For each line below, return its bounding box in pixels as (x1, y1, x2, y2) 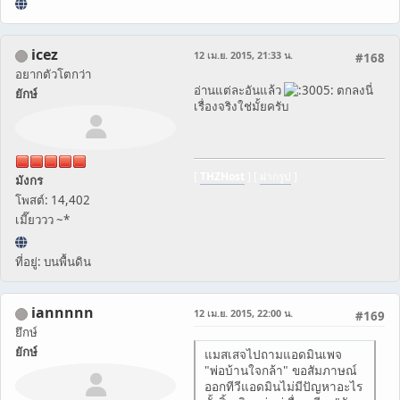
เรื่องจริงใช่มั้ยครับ (194, 97, 288, 114)
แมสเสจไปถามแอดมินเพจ (204, 345, 342, 362)
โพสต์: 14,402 (15, 191, 90, 208)
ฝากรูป (260, 168, 291, 184)
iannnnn (31, 302, 94, 322)
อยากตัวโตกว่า (15, 65, 91, 82)
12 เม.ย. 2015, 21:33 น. (194, 47, 293, 62)
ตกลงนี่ (334, 81, 373, 98)
